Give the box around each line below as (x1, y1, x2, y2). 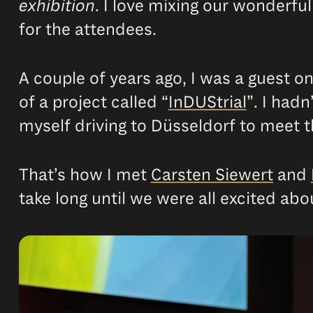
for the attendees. (18, 19, 156, 41)
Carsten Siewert (150, 164, 273, 186)
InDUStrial (168, 92, 247, 113)
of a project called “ (18, 92, 168, 113)
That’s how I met (18, 164, 151, 186)
